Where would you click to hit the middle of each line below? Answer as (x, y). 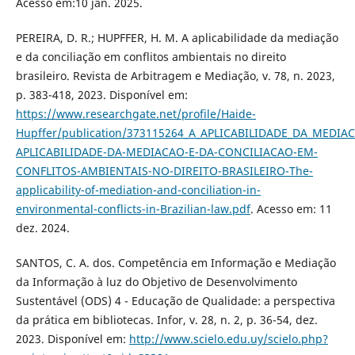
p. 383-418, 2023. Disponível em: (101, 95)
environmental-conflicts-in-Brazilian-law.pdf (133, 209)
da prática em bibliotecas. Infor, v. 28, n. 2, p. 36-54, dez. (166, 320)
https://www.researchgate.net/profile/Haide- (136, 114)
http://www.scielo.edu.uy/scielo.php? (228, 339)
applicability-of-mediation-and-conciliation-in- (138, 190)
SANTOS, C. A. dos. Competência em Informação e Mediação (176, 263)
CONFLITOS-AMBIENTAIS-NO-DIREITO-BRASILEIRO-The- (164, 171)
